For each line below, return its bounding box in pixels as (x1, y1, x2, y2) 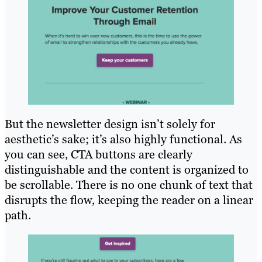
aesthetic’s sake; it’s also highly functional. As (5, 131, 242, 147)
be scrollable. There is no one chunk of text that (5, 177, 253, 192)
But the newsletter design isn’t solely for (5, 116, 215, 132)
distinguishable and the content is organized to (5, 161, 249, 177)
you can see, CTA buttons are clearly (5, 146, 192, 162)
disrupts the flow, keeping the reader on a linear (5, 192, 253, 208)
